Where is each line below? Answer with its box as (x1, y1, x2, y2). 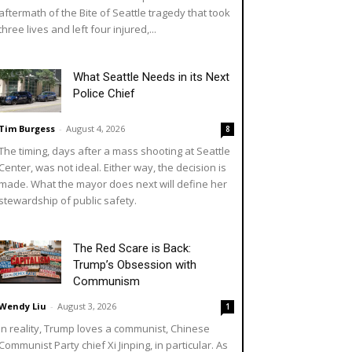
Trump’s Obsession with (73, 257, 196, 272)
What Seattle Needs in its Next (73, 69, 229, 84)
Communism (73, 273, 140, 288)
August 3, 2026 (57, 299, 116, 312)
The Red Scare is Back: (73, 240, 191, 255)
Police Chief (73, 86, 135, 101)
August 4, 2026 (66, 122, 125, 134)
